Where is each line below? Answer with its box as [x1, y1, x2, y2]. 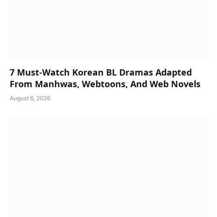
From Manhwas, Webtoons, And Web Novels [10, 78, 201, 90]
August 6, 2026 [10, 94, 50, 102]
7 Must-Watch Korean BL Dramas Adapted [10, 66, 192, 78]
